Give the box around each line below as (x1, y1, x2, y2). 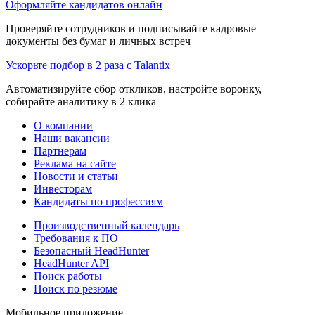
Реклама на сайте (34, 157, 116, 169)
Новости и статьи (34, 169, 118, 182)
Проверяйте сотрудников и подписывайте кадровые (6, 22, 256, 34)
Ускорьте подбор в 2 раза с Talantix (6, 58, 170, 71)
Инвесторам (34, 182, 92, 195)
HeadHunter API (34, 257, 109, 269)
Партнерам (34, 144, 86, 157)
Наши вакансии (34, 131, 110, 144)
